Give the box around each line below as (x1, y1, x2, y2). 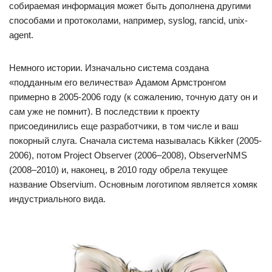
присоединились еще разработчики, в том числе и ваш (9, 121, 239, 131)
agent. (9, 30, 33, 40)
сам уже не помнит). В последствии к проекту (9, 106, 200, 117)
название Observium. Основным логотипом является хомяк (9, 179, 257, 189)
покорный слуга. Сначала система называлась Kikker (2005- (9, 135, 262, 146)
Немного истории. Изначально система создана (9, 63, 209, 73)
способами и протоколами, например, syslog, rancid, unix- (9, 15, 248, 25)
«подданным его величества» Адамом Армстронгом (9, 77, 226, 87)
